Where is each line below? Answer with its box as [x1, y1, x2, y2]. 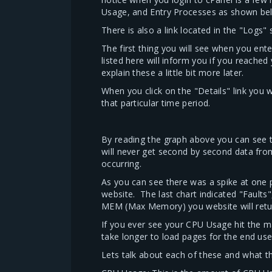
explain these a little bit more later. [101, 67, 244, 78]
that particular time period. [101, 97, 211, 109]
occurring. [101, 158, 141, 169]
